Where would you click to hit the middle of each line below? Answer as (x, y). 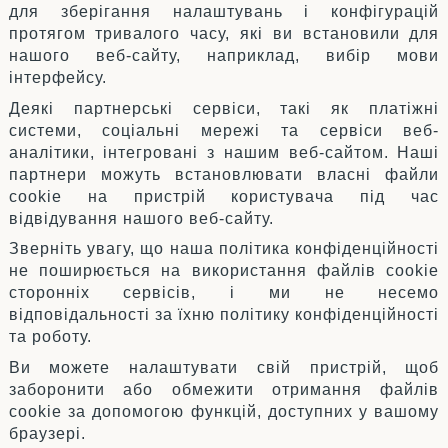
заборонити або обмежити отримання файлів (224, 390)
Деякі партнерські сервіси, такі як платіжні (224, 108)
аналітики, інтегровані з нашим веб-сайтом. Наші (224, 152)
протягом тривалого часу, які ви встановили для (224, 34)
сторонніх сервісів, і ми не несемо (224, 293)
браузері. (47, 434)
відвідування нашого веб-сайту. (141, 218)
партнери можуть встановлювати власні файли (224, 174)
